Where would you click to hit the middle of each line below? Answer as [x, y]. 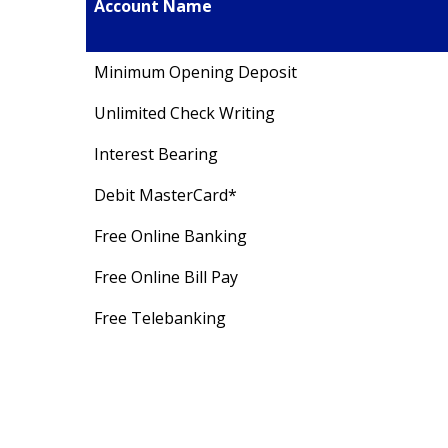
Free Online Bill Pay [166, 276]
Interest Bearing [156, 153]
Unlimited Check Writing [184, 112]
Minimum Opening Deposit [195, 71]
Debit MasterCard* [165, 194]
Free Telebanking [160, 317]
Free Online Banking [170, 235]
